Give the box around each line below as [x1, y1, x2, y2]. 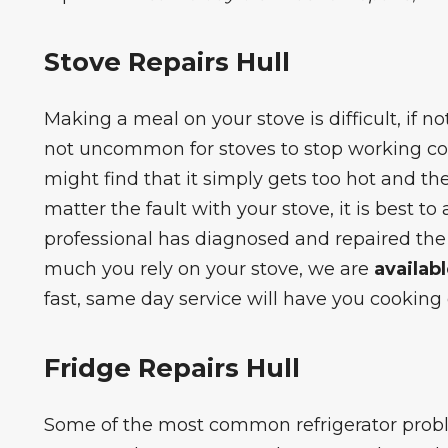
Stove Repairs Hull [43, 46, 290, 77]
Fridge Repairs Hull [43, 351, 300, 383]
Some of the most [43, 413, 209, 436]
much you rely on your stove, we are [43, 258, 374, 280]
